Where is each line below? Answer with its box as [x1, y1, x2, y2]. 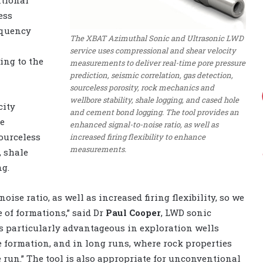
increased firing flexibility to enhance [70, 131, 205, 142]
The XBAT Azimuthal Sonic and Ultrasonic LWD [70, 32, 244, 43]
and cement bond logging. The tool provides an [70, 106, 239, 117]
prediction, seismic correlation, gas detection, [70, 69, 233, 80]
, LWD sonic [161, 206, 211, 218]
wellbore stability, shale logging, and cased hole [70, 94, 239, 105]
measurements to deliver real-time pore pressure [70, 57, 245, 68]
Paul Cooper [106, 206, 161, 218]
